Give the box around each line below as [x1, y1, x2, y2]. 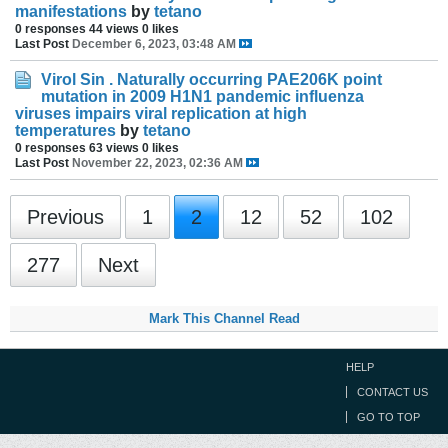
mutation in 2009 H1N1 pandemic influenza [41, 88, 364, 105]
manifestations [15, 3, 127, 20]
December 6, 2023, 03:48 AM [72, 37, 236, 50]
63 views [89, 141, 139, 154]
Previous [27, 206, 104, 228]
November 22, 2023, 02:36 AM [72, 156, 243, 169]
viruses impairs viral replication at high [15, 105, 307, 122]
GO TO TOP [357, 411, 420, 423]
